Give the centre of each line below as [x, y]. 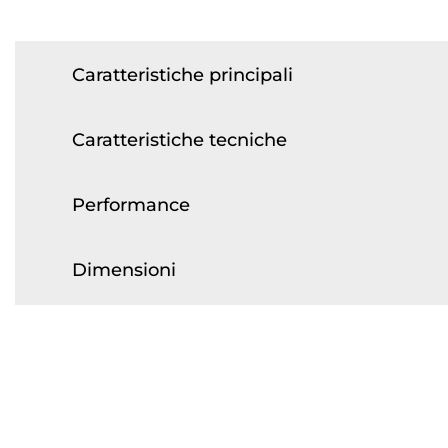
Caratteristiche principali [182, 75]
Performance [131, 205]
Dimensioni [124, 270]
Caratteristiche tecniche [179, 140]
